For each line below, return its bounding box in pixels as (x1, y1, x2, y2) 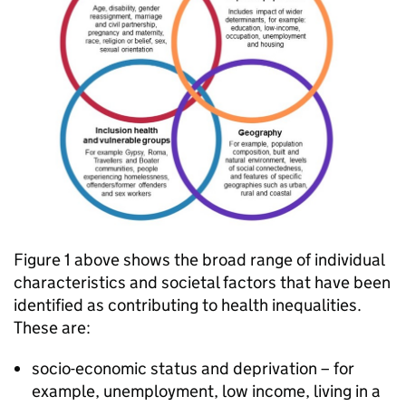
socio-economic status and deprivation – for (32, 358, 354, 380)
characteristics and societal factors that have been (14, 272, 391, 294)
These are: (14, 317, 91, 339)
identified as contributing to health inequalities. (14, 295, 362, 316)
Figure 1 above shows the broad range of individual (14, 249, 384, 271)
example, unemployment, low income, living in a (32, 381, 381, 402)
